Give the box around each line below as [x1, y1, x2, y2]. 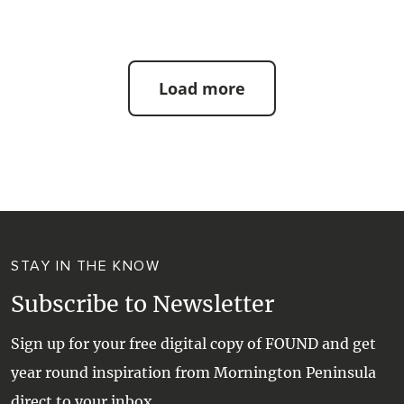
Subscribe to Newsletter [11, 289, 274, 318]
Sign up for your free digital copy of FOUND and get [11, 335, 376, 353]
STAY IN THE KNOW [11, 257, 161, 275]
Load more [159, 78, 245, 99]
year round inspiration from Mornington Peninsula [11, 363, 376, 381]
